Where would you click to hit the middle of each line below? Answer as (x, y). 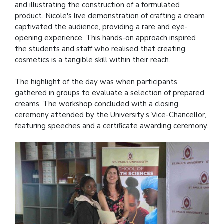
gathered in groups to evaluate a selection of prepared (110, 93)
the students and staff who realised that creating (100, 49)
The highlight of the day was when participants (96, 82)
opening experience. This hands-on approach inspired (105, 38)
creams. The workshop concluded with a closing (97, 104)
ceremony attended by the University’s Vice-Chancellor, (111, 115)
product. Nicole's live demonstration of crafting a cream (110, 16)
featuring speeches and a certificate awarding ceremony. (112, 126)
